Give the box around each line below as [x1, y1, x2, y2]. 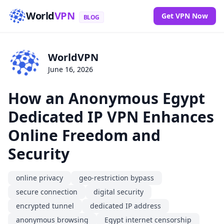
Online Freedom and [8, 124, 160, 145]
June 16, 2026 [48, 64, 93, 74]
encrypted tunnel [16, 200, 74, 210]
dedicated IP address [90, 200, 161, 210]
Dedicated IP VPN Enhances [8, 106, 214, 127]
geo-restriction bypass [79, 172, 154, 182]
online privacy [16, 172, 63, 182]
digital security [93, 186, 143, 196]
